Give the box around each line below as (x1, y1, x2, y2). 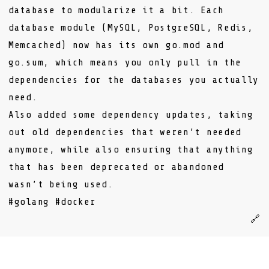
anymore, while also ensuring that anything (8, 144, 253, 155)
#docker (55, 196, 96, 207)
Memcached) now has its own (8, 40, 166, 50)
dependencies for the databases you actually (8, 74, 259, 85)
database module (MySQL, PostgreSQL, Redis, (8, 22, 253, 33)
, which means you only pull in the (43, 57, 242, 68)
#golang (8, 196, 55, 207)
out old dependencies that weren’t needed (8, 127, 242, 138)
